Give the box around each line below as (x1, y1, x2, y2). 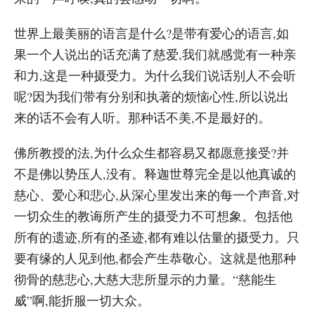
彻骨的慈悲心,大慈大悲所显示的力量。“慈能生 (14, 271, 276, 288)
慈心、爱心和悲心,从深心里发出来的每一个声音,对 (14, 186, 300, 203)
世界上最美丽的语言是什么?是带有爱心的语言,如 (14, 25, 289, 41)
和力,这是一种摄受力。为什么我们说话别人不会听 (14, 67, 296, 84)
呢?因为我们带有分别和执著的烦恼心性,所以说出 (14, 88, 289, 105)
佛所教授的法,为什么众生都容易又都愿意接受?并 (14, 144, 289, 161)
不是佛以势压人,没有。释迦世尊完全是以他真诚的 (14, 165, 296, 182)
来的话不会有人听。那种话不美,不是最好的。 (14, 109, 271, 126)
